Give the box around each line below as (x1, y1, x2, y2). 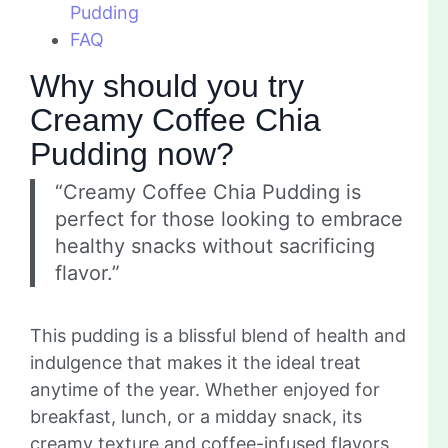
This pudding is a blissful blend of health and (30, 325, 406, 347)
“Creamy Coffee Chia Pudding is (55, 180, 361, 205)
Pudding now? (30, 136, 234, 173)
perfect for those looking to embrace (55, 207, 403, 232)
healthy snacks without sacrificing (55, 234, 375, 259)
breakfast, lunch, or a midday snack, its (30, 406, 362, 428)
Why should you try (30, 68, 304, 105)
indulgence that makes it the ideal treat (30, 352, 361, 374)
